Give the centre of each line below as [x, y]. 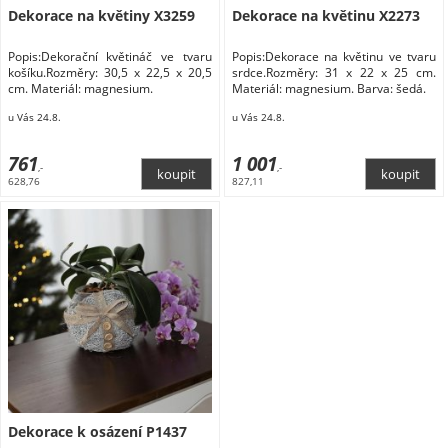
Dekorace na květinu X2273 [325, 15]
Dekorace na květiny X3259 [101, 15]
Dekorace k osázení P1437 [97, 432]
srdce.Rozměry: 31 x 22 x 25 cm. [333, 72]
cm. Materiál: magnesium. [80, 88]
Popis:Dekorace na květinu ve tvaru [333, 56]
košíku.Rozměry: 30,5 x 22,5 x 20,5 [109, 72]
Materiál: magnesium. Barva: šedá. [328, 88]
